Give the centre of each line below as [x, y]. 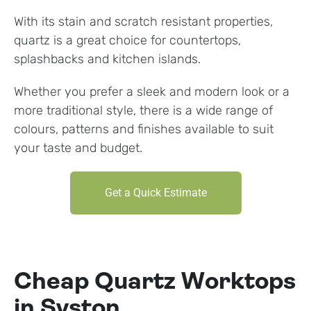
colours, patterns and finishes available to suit [144, 129]
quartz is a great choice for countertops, [127, 41]
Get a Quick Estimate [155, 193]
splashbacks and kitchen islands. [109, 59]
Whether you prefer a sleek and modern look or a [152, 92]
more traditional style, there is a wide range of [143, 111]
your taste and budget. [78, 148]
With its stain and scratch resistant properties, [143, 22]
